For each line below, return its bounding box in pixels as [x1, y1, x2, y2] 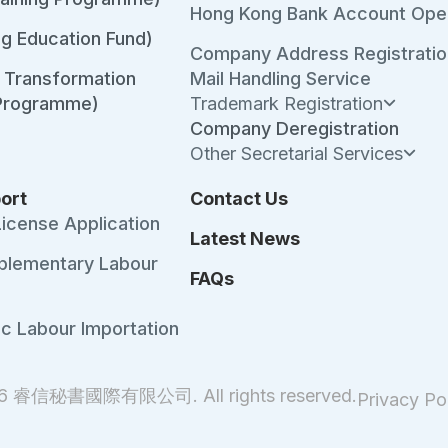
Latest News [190, 228, 301, 249]
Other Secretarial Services [190, 143, 404, 164]
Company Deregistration [190, 118, 400, 139]
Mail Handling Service [190, 68, 372, 89]
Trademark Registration [190, 93, 384, 114]
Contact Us [190, 188, 289, 209]
